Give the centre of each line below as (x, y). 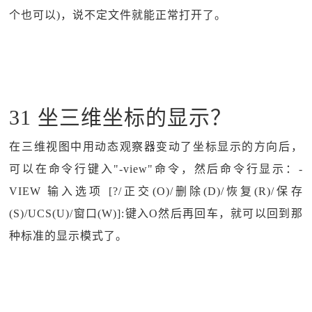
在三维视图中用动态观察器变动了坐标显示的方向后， (156, 147)
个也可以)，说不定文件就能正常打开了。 (118, 15)
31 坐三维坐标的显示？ (121, 117)
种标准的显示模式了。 (69, 236)
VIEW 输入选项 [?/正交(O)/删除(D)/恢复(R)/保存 (156, 191)
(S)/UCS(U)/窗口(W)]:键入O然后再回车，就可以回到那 (156, 213)
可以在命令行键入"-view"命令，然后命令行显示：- (156, 169)
